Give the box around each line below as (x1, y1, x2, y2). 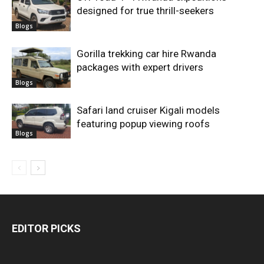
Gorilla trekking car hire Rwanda (77, 47, 216, 60)
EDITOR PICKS (12, 222, 81, 235)
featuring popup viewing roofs (77, 117, 210, 130)
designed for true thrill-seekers (77, 4, 214, 16)
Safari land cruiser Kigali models (77, 104, 220, 116)
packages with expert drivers (77, 61, 203, 73)
